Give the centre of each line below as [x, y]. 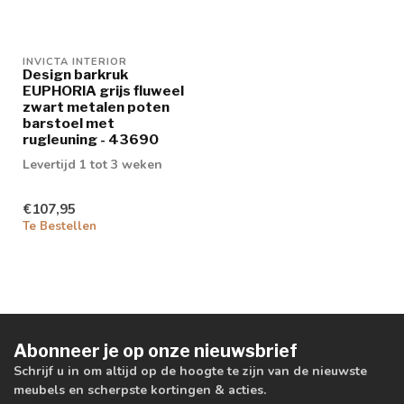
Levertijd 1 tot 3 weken [92, 164]
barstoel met [69, 123]
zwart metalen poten [96, 106]
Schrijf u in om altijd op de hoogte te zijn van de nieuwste [190, 372]
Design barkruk [75, 74]
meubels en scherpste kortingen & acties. [140, 390]
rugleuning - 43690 [91, 139]
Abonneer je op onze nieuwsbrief [156, 351]
